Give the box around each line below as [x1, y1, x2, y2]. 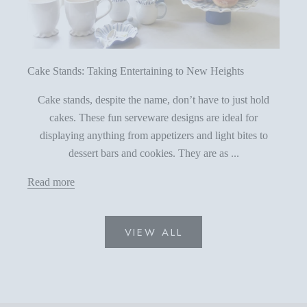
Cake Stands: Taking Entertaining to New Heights [27, 65, 244, 77]
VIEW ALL [124, 224, 183, 240]
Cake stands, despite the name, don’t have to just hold [38, 94, 269, 106]
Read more [27, 176, 75, 188]
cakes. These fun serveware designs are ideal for [49, 112, 258, 124]
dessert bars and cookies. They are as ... [68, 147, 239, 160]
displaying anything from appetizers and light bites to [39, 130, 268, 142]
